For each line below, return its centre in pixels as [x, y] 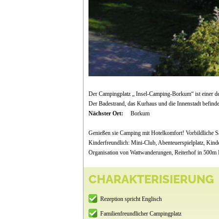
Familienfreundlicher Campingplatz [141, 213]
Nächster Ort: [106, 113]
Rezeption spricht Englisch [131, 199]
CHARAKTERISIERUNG [151, 179]
